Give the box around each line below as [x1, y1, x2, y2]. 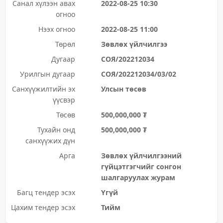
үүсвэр [52, 95, 75, 105]
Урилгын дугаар [19, 69, 75, 79]
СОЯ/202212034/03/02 [101, 69, 176, 79]
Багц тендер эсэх [16, 188, 75, 197]
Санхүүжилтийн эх [11, 84, 75, 94]
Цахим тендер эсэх [10, 203, 75, 212]
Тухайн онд [37, 125, 75, 134]
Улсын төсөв [101, 84, 146, 94]
